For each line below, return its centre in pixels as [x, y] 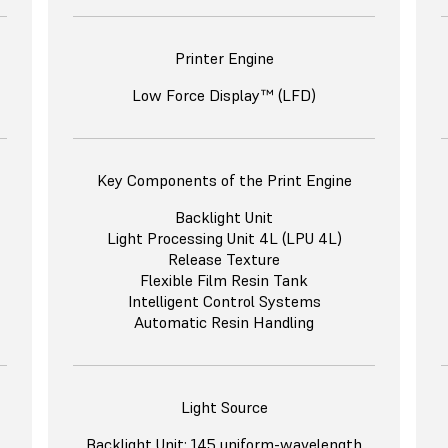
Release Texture [224, 259]
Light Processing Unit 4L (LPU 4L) [224, 238]
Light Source [224, 407]
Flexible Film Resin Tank [224, 280]
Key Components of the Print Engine [224, 180]
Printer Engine [224, 58]
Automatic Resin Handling [224, 322]
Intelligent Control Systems [224, 301]
